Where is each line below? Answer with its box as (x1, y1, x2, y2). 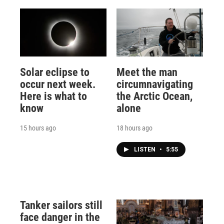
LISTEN (133, 146, 157, 153)
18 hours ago (116, 124, 152, 132)
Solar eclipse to (20, 66, 89, 79)
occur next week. (20, 78, 95, 91)
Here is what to (20, 90, 87, 103)
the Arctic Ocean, (116, 90, 192, 103)
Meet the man (116, 66, 177, 79)
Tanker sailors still (20, 199, 102, 212)
